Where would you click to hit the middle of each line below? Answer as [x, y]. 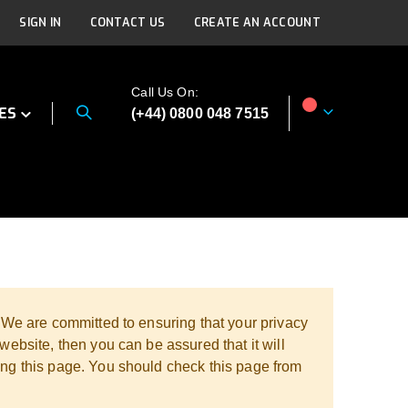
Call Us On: [165, 92]
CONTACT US [127, 22]
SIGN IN [41, 22]
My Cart [334, 122]
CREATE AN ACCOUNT [257, 22]
